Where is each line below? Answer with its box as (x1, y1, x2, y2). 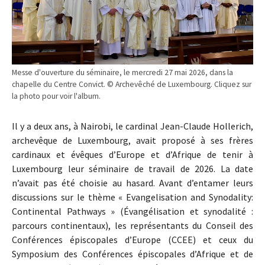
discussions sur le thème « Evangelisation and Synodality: (12, 191, 253, 203)
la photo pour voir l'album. (12, 91, 101, 102)
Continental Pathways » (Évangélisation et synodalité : (12, 205, 253, 218)
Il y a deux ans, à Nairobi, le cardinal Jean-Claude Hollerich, (12, 120, 253, 132)
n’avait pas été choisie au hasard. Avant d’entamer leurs (12, 177, 253, 189)
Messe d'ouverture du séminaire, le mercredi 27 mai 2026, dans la (12, 67, 233, 78)
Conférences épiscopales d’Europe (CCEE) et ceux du (12, 234, 253, 246)
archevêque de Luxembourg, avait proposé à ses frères (12, 134, 253, 147)
